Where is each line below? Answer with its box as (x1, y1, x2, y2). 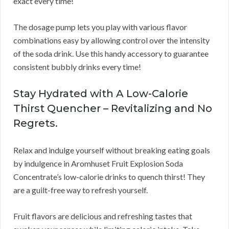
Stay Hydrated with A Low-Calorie (13, 87, 188, 100)
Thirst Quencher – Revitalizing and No (13, 102, 212, 115)
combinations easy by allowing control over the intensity (13, 35, 210, 45)
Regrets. (13, 117, 58, 130)
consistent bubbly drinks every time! (13, 62, 141, 72)
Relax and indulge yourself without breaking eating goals (13, 145, 210, 155)
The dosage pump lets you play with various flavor (13, 22, 187, 32)
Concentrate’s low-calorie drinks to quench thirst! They (13, 172, 205, 182)
